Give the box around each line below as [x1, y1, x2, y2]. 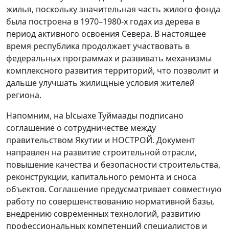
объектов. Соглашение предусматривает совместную [6, 184, 221, 195]
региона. [6, 89, 41, 101]
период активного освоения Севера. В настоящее [6, 28, 206, 40]
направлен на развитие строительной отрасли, [6, 147, 197, 158]
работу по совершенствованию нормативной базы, [6, 196, 214, 208]
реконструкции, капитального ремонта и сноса [6, 171, 196, 183]
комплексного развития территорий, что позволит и [6, 65, 218, 77]
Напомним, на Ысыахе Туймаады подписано [6, 110, 184, 122]
